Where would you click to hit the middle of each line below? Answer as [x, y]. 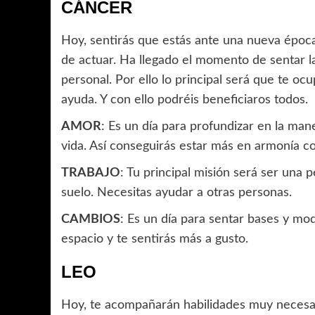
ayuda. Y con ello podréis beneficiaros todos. [185, 100]
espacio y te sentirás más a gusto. [156, 239]
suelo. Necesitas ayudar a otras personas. [176, 193]
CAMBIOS [91, 220]
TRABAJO [91, 173]
